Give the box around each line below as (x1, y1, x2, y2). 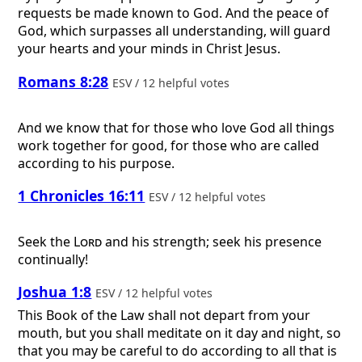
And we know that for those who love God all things (18, 118, 335, 137)
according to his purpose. (18, 154, 175, 172)
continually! (18, 250, 89, 268)
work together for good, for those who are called (18, 136, 320, 154)
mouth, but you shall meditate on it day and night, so (18, 324, 342, 342)
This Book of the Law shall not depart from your (18, 306, 311, 324)
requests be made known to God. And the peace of (18, 4, 330, 23)
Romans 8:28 (18, 72, 109, 92)
